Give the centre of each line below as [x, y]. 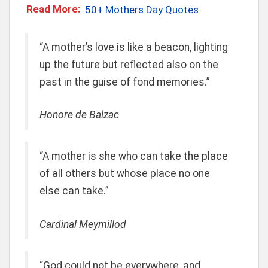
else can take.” [74, 191]
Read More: [54, 9]
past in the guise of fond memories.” [125, 82]
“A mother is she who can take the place [134, 156]
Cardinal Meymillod [83, 224]
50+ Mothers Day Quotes [141, 9]
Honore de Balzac [79, 115]
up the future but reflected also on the [129, 65]
